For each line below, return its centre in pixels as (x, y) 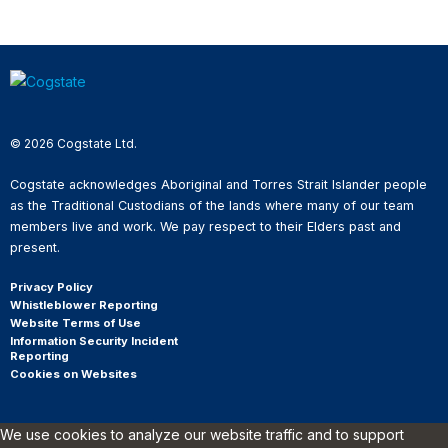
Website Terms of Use (75, 322)
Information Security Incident (94, 340)
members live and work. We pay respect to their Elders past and (205, 226)
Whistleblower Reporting (84, 304)
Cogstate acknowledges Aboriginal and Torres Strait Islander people (218, 184)
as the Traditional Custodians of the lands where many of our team (212, 205)
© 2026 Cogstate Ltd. (73, 143)
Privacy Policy (51, 286)
